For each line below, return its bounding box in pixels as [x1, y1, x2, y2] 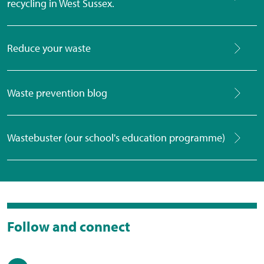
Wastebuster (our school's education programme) [7, 131, 225, 145]
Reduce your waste [7, 41, 91, 55]
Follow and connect [7, 217, 130, 236]
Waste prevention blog [7, 86, 107, 100]
